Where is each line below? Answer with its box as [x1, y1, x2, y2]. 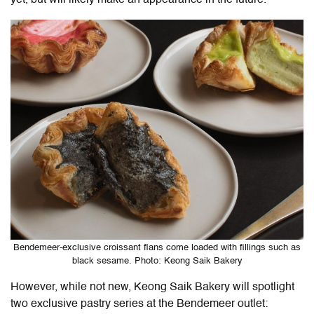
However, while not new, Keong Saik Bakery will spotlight [11, 282, 294, 294]
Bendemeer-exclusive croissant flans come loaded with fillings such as [13, 243, 301, 253]
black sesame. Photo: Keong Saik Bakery [71, 257, 243, 266]
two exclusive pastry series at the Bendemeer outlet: [11, 299, 268, 310]
